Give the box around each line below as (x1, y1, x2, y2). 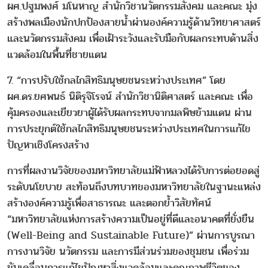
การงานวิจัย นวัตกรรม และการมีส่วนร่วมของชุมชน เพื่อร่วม (7, 243, 249, 260)
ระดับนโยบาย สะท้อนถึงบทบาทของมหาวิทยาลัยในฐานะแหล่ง (7, 179, 261, 196)
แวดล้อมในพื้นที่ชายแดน (7, 47, 107, 63)
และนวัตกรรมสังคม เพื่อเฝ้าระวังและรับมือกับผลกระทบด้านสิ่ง (7, 31, 258, 47)
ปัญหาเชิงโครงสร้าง (7, 137, 89, 154)
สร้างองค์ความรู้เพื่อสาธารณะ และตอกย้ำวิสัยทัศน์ (7, 195, 211, 212)
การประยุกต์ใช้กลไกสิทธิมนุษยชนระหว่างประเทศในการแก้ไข (7, 121, 251, 138)
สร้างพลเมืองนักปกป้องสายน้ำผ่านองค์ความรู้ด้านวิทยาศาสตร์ (7, 14, 261, 31)
